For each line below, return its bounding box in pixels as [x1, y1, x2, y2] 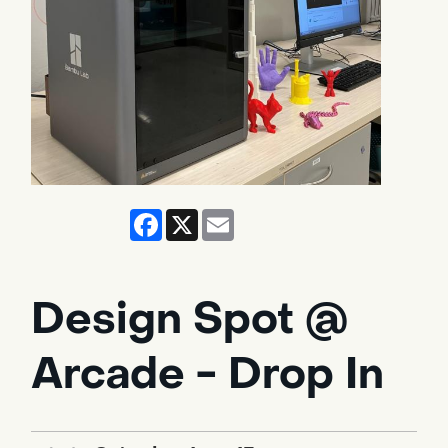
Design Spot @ [31, 291, 348, 347]
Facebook [162, 205, 240, 227]
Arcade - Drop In [31, 346, 384, 402]
